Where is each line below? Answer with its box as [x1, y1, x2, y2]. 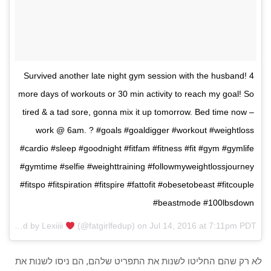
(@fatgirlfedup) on [75, 221, 149, 231]
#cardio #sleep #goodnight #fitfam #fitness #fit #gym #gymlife [20, 143, 254, 154]
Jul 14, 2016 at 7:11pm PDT [149, 221, 256, 231]
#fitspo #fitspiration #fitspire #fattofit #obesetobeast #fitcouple [20, 180, 254, 190]
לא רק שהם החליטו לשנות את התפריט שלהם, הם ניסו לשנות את [15, 256, 262, 267]
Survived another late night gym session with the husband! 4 [24, 71, 254, 81]
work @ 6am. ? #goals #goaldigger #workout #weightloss [36, 125, 254, 135]
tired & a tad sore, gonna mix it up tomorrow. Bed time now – [22, 107, 254, 117]
